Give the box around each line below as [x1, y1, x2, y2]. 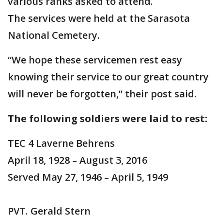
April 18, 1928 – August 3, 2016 [8, 154, 147, 167]
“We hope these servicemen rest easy [8, 53, 182, 66]
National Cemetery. [8, 29, 100, 42]
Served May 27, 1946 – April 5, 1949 [8, 170, 168, 184]
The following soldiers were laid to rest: [8, 112, 207, 125]
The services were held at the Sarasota [8, 12, 190, 25]
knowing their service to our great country [8, 70, 209, 83]
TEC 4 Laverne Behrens [8, 137, 115, 150]
